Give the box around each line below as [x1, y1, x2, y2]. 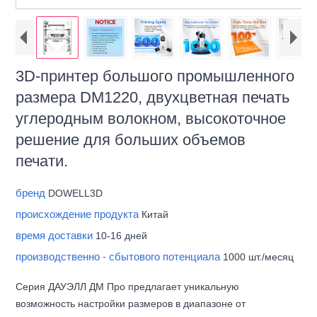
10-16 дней [96, 230, 148, 242]
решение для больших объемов [16, 131, 246, 149]
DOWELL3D [48, 188, 103, 200]
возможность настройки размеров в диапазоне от [16, 298, 246, 310]
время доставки [16, 229, 96, 242]
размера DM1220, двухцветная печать [16, 88, 290, 107]
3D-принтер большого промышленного [16, 67, 295, 86]
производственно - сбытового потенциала [16, 250, 224, 263]
